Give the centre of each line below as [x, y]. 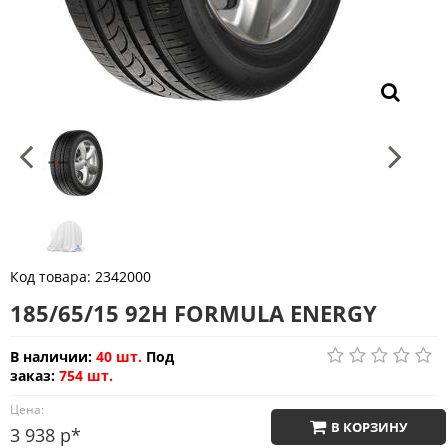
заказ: [32, 375]
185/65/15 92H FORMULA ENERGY [193, 313]
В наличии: [51, 356]
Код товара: [52, 276]
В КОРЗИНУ [370, 427]
